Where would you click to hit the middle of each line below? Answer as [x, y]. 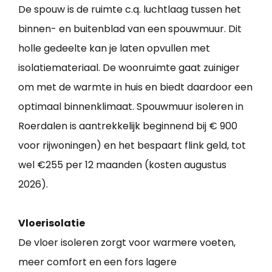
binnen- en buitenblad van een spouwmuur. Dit [130, 29]
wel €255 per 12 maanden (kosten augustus [122, 165]
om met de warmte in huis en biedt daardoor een [135, 87]
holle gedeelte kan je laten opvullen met [114, 49]
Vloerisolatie [52, 223]
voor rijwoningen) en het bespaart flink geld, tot [132, 146]
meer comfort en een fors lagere [97, 262]
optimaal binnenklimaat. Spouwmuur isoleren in [131, 107]
